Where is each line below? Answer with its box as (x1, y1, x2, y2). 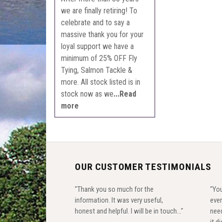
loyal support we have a (61, 41, 134, 51)
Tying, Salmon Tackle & (61, 65, 133, 75)
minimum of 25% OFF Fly (61, 53, 138, 63)
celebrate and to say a (61, 17, 130, 27)
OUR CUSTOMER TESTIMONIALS (74, 161, 211, 172)
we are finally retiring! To (61, 5, 138, 15)
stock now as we (61, 89, 114, 99)
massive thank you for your (61, 29, 144, 39)
